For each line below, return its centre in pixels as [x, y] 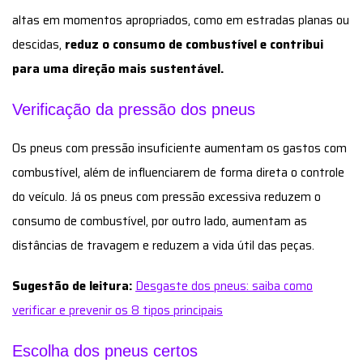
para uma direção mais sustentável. [118, 68]
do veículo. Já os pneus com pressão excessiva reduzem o [167, 196]
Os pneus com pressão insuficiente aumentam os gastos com [179, 148]
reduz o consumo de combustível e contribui [194, 44]
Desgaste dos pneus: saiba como [224, 286]
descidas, [38, 44]
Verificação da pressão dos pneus [134, 109]
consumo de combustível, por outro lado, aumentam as [160, 221]
